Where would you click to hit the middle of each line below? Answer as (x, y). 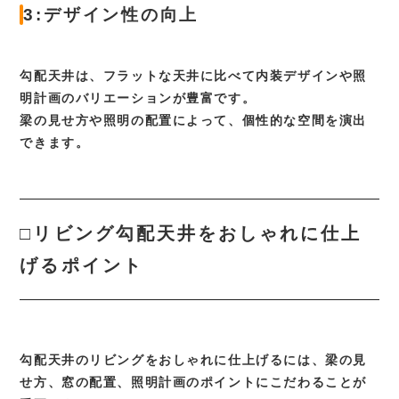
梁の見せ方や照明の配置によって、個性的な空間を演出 (193, 120)
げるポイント (81, 265)
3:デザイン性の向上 (111, 15)
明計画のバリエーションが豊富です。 (138, 98)
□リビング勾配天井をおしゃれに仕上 (191, 233)
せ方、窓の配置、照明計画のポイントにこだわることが (193, 382)
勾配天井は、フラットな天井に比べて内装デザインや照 (193, 76)
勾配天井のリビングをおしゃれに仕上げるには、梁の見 (193, 360)
